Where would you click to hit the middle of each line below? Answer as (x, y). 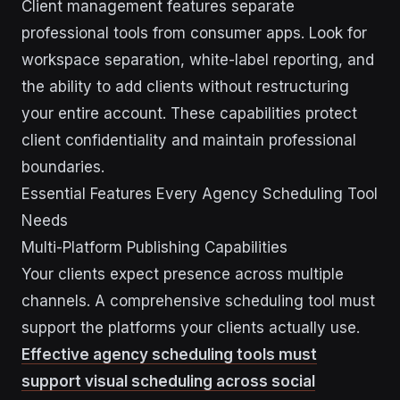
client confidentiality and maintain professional (189, 141)
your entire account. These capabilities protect (189, 114)
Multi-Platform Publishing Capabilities (154, 248)
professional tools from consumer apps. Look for (194, 33)
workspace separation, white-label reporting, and (198, 60)
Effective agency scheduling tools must (169, 355)
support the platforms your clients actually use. (191, 328)
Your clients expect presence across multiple (183, 275)
